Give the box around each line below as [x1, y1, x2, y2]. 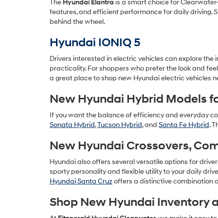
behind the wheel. [50, 18, 105, 26]
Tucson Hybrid [97, 121, 142, 129]
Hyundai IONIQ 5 [50, 36, 141, 50]
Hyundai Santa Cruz [50, 177, 112, 185]
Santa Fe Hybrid [159, 121, 209, 129]
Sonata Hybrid [50, 121, 95, 129]
